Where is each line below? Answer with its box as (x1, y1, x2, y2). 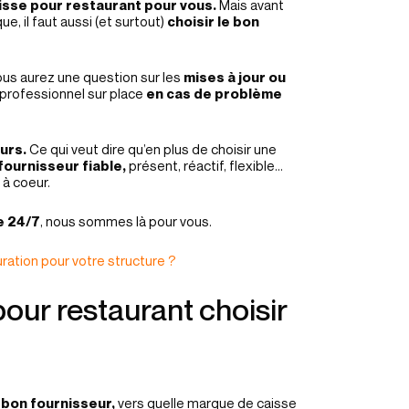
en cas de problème (146, 85, 282, 101)
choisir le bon (164, 13, 259, 29)
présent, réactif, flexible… (129, 157, 283, 173)
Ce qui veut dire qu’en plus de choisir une (26, 141, 277, 157)
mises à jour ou (184, 68, 286, 85)
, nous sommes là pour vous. (40, 213, 212, 229)
